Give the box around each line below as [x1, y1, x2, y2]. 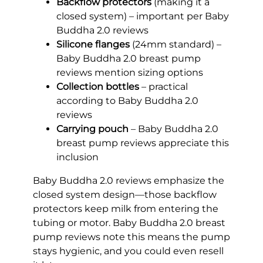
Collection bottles [56, 81, 139, 93]
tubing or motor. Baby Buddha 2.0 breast [33, 217, 225, 229]
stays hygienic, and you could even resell [33, 245, 224, 257]
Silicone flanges [56, 39, 130, 50]
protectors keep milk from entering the [33, 203, 218, 215]
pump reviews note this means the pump [33, 231, 230, 243]
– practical [139, 81, 188, 93]
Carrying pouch [56, 123, 129, 135]
